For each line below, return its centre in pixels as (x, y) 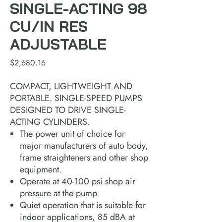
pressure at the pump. (59, 193)
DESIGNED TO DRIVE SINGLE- (68, 110)
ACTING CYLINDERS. (50, 122)
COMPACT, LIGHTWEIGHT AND (71, 86)
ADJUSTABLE (58, 44)
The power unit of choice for (72, 134)
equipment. (41, 169)
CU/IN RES (49, 26)
